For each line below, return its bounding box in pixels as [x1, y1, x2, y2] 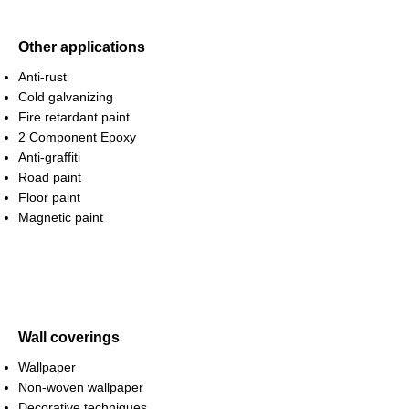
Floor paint [18, 190, 80, 204]
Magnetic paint [18, 210, 103, 225]
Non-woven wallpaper [18, 380, 143, 394]
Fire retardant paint [18, 110, 130, 124]
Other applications [18, 39, 145, 55]
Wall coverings [18, 330, 120, 345]
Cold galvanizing [18, 89, 113, 104]
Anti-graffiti [18, 150, 80, 164]
